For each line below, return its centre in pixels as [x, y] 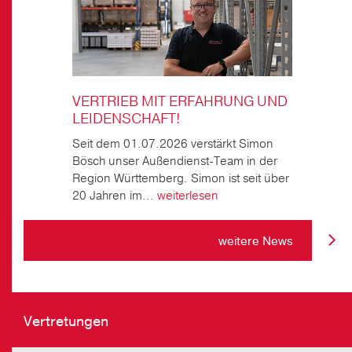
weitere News [257, 241]
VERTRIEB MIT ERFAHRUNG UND [180, 101]
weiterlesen [187, 195]
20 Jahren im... [114, 195]
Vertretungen [66, 321]
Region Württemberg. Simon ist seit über [180, 178]
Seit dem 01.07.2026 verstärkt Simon [172, 143]
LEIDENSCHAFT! [126, 118]
